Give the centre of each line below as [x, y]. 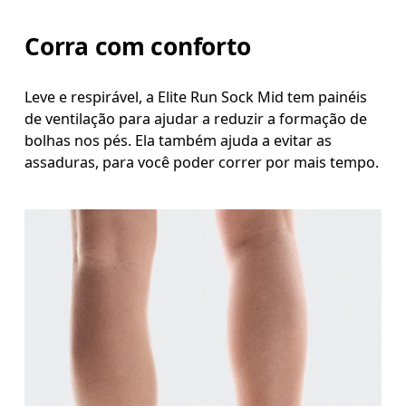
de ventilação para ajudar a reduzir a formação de [196, 119]
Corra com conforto [138, 47]
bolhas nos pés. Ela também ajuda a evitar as [179, 140]
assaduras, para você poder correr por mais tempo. [202, 162]
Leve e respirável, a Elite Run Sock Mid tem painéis [196, 97]
